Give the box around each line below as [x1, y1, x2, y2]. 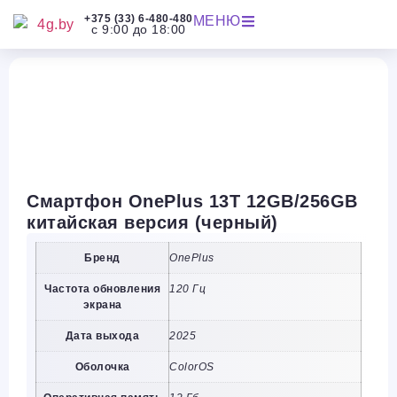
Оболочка [74, 361, 130, 373]
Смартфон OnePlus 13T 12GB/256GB [27, 191, 358, 211]
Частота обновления [44, 283, 160, 295]
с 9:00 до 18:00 [91, 22, 186, 36]
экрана [82, 299, 122, 311]
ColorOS [169, 361, 214, 373]
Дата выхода [65, 330, 140, 342]
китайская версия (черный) [27, 213, 278, 232]
